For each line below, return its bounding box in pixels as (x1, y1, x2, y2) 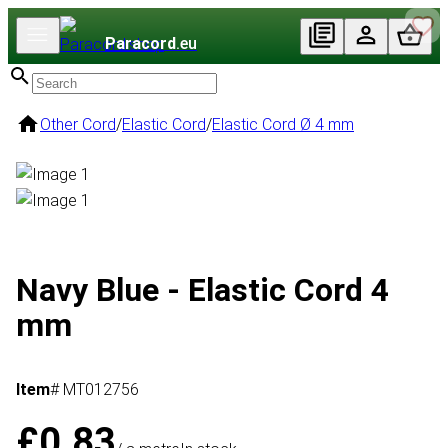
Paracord (105, 34, 176, 53)
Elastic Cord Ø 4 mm (212, 115, 354, 134)
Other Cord (40, 115, 116, 134)
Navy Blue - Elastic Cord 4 (16, 270, 389, 309)
